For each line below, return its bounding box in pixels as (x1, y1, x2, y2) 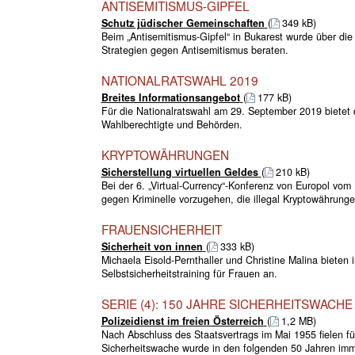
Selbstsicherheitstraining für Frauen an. (101, 265, 277, 281)
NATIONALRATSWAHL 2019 (101, 71, 258, 89)
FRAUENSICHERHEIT (101, 219, 222, 238)
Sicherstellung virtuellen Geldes (101, 164, 258, 179)
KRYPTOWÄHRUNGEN (101, 145, 229, 163)
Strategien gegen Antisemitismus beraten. (101, 42, 288, 57)
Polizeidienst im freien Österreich (101, 313, 264, 328)
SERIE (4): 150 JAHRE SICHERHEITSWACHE (101, 294, 353, 312)
